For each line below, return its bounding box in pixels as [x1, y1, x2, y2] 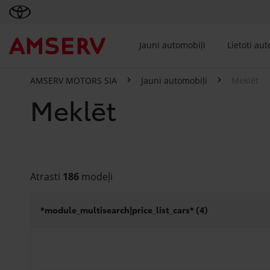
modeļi [79, 170, 113, 183]
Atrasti [30, 170, 63, 183]
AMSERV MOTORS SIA [30, 75, 117, 86]
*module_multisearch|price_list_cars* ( [40, 204, 199, 216]
